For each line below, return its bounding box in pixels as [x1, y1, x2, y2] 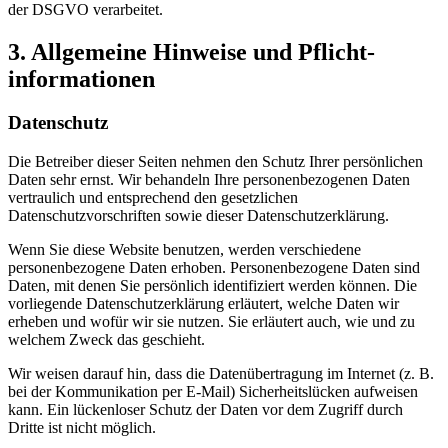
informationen [8, 65, 155, 92]
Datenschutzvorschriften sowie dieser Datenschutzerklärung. [8, 207, 389, 225]
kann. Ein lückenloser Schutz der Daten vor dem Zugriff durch [8, 401, 403, 419]
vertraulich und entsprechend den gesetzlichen [8, 189, 298, 207]
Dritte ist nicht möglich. [8, 419, 156, 437]
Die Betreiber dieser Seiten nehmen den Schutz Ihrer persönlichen [8, 153, 423, 171]
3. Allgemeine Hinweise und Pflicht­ [8, 38, 375, 65]
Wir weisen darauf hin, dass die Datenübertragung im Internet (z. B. [8, 365, 434, 383]
